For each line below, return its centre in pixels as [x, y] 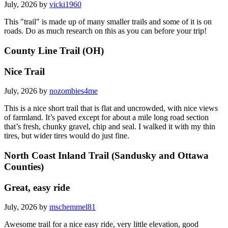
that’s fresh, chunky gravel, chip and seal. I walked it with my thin [110, 127]
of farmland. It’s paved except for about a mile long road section [106, 118]
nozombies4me [74, 91]
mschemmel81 [73, 207]
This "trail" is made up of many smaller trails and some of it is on [108, 22]
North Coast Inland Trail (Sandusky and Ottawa [106, 156]
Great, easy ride [37, 187]
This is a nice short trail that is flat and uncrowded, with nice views [111, 108]
